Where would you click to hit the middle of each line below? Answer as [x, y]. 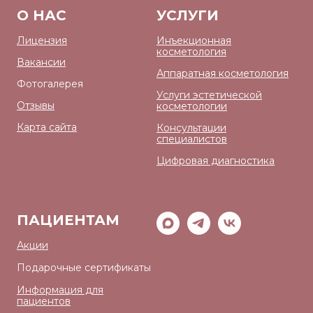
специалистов [192, 139]
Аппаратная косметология [223, 74]
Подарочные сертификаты [84, 268]
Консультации [191, 128]
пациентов [44, 301]
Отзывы [36, 106]
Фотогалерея [50, 84]
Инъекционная [194, 41]
